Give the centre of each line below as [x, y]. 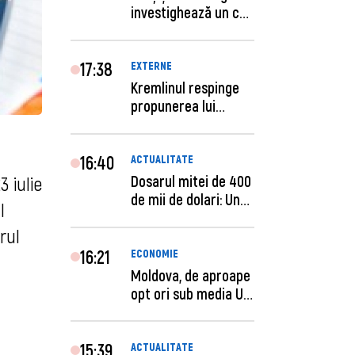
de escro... [161, 30]
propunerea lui [174, 106]
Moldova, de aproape [191, 275]
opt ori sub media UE [191, 293]
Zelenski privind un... [190, 124]
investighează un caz [192, 12]
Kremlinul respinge [185, 88]
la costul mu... [172, 311]
